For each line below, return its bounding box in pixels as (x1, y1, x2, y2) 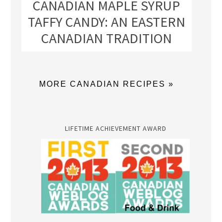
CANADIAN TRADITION (41, 29, 172, 48)
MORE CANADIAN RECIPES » (39, 80, 174, 89)
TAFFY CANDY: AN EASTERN (27, 13, 185, 31)
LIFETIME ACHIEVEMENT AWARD (64, 124, 166, 133)
